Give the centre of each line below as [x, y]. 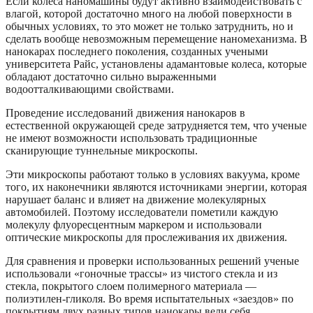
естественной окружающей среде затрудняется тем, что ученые [156, 125]
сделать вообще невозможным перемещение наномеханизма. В [156, 38]
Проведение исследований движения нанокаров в [125, 112]
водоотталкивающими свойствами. [90, 89]
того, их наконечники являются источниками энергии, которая [156, 187]
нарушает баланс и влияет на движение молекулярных [136, 199]
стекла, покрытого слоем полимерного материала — [131, 286]
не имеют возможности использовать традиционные [131, 138]
